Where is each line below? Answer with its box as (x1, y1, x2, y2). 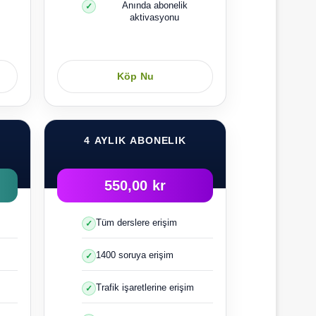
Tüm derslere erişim (96, 213, 177, 231)
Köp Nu (116, 66, 154, 86)
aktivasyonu (130, 8, 179, 26)
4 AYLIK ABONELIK (84, 130, 186, 150)
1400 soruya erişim (96, 245, 174, 264)
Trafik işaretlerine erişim (96, 278, 194, 296)
